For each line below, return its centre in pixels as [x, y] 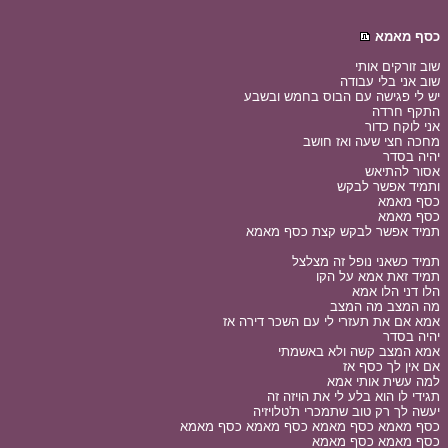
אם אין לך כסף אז [391, 366]
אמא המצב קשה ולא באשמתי [359, 351]
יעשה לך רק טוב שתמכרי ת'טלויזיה [346, 411]
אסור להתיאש [402, 171]
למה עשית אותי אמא [383, 381]
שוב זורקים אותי [397, 66]
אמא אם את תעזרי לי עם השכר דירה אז [331, 321]
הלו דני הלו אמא [396, 291]
